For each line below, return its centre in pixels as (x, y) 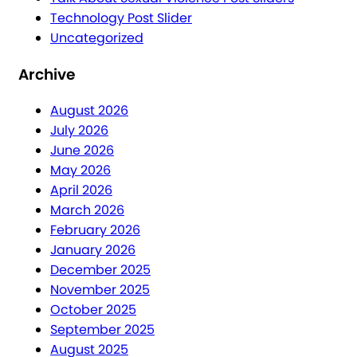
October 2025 (93, 310)
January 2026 (93, 250)
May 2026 (80, 171)
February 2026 (95, 230)
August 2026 (89, 111)
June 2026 (82, 151)
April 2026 (81, 190)
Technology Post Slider (121, 18)
